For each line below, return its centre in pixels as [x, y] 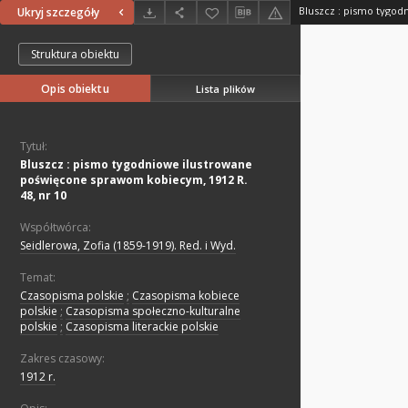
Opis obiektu [75, 89]
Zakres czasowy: [62, 359]
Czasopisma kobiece [186, 296]
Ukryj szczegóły [58, 13]
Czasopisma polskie [72, 296]
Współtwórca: [56, 228]
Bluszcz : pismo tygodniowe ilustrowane [136, 165]
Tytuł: [34, 147]
